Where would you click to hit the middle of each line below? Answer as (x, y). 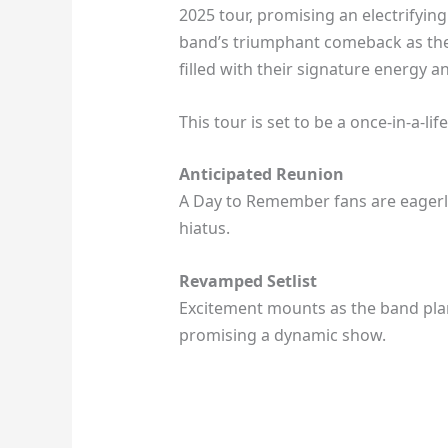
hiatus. (204, 228)
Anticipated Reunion (261, 174)
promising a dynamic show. (282, 335)
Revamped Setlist (247, 281)
